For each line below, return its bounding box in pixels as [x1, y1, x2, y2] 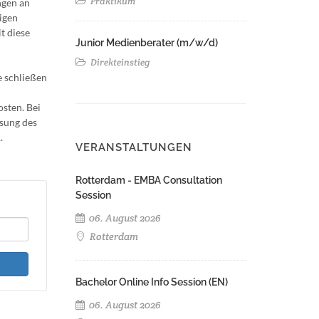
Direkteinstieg [88, 56, 150, 68]
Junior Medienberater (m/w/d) [75, 37, 218, 48]
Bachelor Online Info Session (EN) [75, 276, 228, 288]
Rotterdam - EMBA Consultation [75, 174, 222, 186]
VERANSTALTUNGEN [75, 141, 192, 154]
